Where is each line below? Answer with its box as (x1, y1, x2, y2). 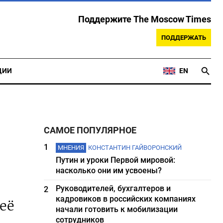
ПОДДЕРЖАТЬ (161, 34, 206, 41)
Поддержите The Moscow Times (78, 14, 211, 24)
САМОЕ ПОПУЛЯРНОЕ (44, 125, 137, 135)
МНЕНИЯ (58, 144, 85, 151)
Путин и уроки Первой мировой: (56, 155, 176, 165)
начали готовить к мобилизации (56, 205, 178, 214)
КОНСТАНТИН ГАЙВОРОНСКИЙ (88, 144, 182, 151)
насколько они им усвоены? (56, 166, 162, 175)
